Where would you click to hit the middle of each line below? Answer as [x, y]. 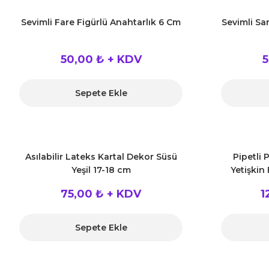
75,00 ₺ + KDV [101, 194]
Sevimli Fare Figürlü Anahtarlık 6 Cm [101, 22]
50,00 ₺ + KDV [101, 59]
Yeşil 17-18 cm [101, 170]
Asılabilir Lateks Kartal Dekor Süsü [101, 157]
